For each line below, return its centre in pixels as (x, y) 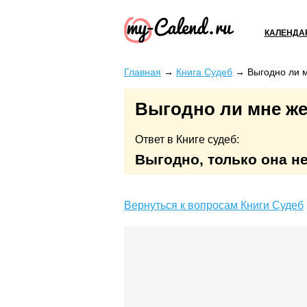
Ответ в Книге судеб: (187, 140)
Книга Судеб (204, 72)
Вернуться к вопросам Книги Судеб (214, 206)
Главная (143, 72)
